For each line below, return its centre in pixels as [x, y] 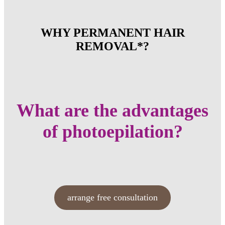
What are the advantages [113, 110]
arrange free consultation [113, 197]
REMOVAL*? [113, 46]
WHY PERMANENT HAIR [113, 32]
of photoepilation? [113, 131]
